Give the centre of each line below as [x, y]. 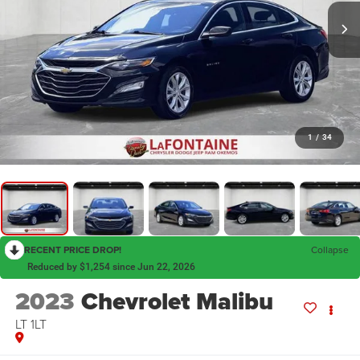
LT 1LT [31, 324]
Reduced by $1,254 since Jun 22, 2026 [111, 267]
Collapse [330, 250]
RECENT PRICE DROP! [73, 250]
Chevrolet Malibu [177, 302]
